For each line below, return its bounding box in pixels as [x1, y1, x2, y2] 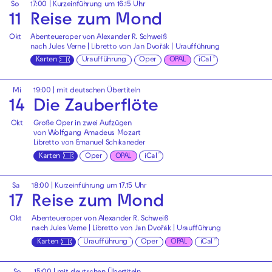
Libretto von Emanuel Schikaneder [33, 139, 145, 147]
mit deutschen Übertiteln [56, 87, 140, 95]
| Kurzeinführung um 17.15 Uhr [49, 183, 146, 191]
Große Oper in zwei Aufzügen [33, 120, 132, 127]
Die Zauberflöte [33, 99, 158, 115]
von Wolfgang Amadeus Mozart [33, 129, 141, 137]
